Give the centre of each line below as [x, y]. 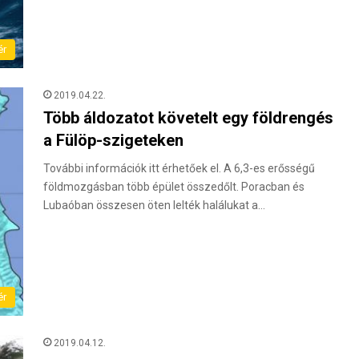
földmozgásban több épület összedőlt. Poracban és [174, 187]
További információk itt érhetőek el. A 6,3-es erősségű [179, 169]
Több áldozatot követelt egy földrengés [188, 118]
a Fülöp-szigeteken [113, 141]
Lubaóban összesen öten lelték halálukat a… [154, 206]
